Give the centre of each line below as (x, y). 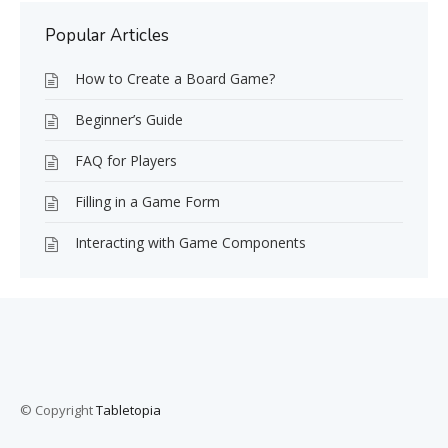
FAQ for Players (126, 160)
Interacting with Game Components (190, 242)
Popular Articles (107, 35)
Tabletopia (128, 409)
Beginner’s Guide (129, 119)
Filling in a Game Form (147, 201)
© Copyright (58, 409)
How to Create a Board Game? (175, 78)
